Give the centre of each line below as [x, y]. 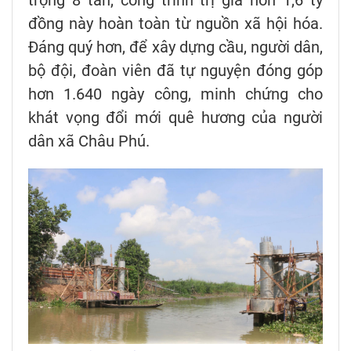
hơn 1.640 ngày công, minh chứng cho [175, 94]
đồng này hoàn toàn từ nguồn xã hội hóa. [175, 24]
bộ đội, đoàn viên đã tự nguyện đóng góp [175, 71]
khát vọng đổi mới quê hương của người [175, 118]
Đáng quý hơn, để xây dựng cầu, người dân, [175, 47]
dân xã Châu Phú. [89, 141]
